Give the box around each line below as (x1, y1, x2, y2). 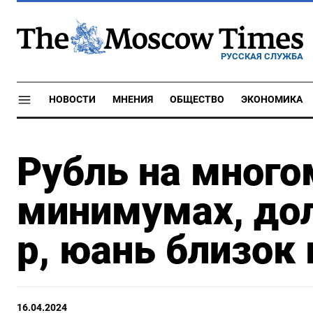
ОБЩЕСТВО (170, 94, 224, 105)
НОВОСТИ (49, 94, 96, 105)
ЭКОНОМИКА (241, 94, 303, 105)
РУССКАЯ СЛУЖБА (221, 50, 303, 61)
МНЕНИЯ (112, 94, 153, 105)
